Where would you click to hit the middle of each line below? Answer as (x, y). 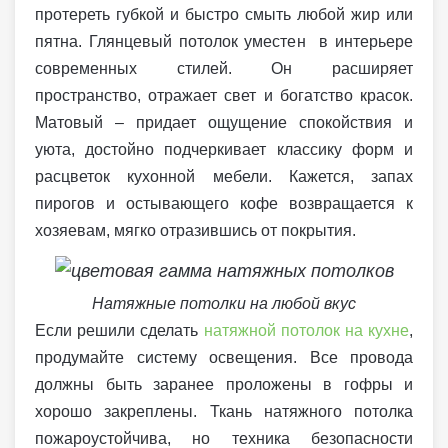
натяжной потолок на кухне (306, 330)
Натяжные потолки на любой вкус (224, 303)
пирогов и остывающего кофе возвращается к (224, 204)
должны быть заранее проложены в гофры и (224, 384)
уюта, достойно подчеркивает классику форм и (224, 150)
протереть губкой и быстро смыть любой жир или (224, 15)
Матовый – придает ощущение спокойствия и (224, 123)
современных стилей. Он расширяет (224, 69)
